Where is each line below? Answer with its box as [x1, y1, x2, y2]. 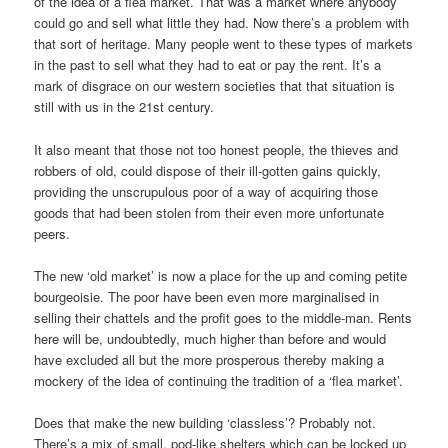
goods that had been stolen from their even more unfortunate [34, 202, 385, 222]
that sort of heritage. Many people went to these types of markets [34, 34, 414, 54]
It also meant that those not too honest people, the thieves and [34, 139, 399, 159]
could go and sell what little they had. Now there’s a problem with [34, 13, 410, 33]
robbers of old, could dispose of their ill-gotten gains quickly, [34, 160, 382, 180]
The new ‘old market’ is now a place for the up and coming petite [34, 265, 408, 285]
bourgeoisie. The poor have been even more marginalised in [34, 286, 380, 306]
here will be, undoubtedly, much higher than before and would [34, 328, 387, 348]
